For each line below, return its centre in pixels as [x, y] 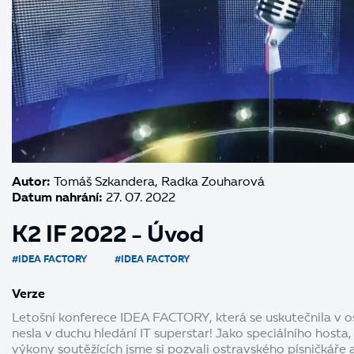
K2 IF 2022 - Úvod [108, 235]
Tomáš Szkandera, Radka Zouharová [158, 182]
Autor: [31, 182]
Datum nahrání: [57, 198]
